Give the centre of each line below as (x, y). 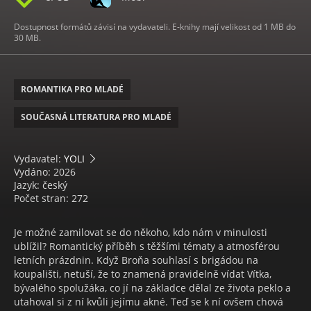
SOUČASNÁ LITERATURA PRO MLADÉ (96, 117)
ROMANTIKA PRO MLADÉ (72, 90)
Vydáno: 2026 (45, 172)
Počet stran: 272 (51, 199)
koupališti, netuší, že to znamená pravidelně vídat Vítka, (143, 274)
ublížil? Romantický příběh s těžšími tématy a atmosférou (147, 246)
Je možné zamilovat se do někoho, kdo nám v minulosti (141, 233)
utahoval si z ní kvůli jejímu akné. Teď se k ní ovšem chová (149, 302)
